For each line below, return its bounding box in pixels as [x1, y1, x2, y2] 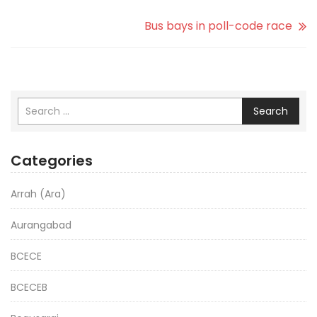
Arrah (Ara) [11, 186, 66, 201]
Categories [11, 150, 93, 171]
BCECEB [11, 279, 47, 294]
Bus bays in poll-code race [144, 17, 292, 34]
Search [253, 103, 288, 118]
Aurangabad [11, 217, 71, 232]
